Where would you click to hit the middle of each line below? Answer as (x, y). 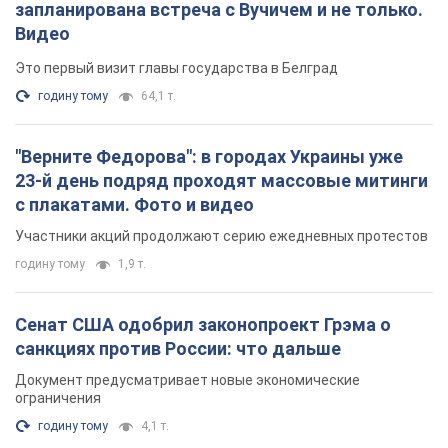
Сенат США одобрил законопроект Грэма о (203, 127)
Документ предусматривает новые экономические (187, 182)
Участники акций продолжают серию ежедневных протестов (221, 38)
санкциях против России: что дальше (178, 151)
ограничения (58, 200)
